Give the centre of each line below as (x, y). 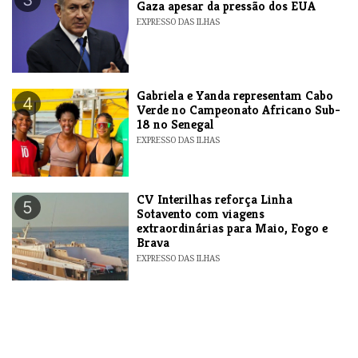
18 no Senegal (176, 125)
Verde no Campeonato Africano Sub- (239, 110)
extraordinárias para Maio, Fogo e (233, 229)
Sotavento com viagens (201, 214)
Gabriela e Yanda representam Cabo (235, 96)
